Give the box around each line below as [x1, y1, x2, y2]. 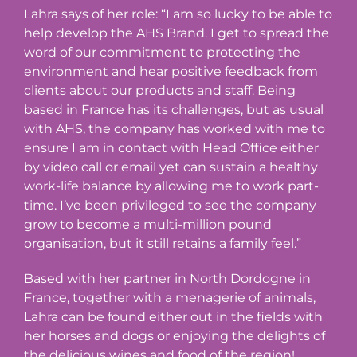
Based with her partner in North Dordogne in [24, 270, 311, 286]
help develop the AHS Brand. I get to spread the [24, 25, 329, 41]
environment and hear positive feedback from [24, 63, 318, 79]
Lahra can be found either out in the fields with [24, 308, 323, 324]
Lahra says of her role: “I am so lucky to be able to [24, 6, 332, 22]
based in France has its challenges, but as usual [24, 101, 324, 117]
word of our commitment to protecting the [24, 44, 300, 60]
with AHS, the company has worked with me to [24, 120, 325, 136]
